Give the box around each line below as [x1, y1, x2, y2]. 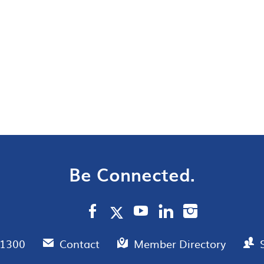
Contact [60, 236, 103, 252]
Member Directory [134, 236, 229, 252]
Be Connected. [69, 161, 195, 187]
